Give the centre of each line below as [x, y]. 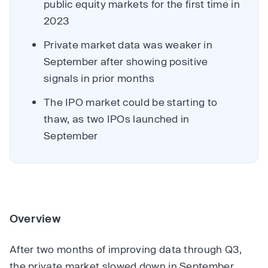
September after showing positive [126, 61]
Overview [35, 218]
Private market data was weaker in [128, 44]
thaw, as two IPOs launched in [117, 118]
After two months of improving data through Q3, [126, 249]
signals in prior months [99, 78]
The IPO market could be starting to [131, 102]
